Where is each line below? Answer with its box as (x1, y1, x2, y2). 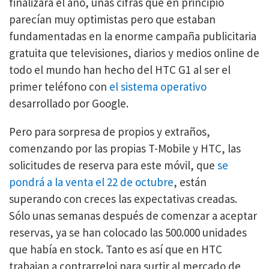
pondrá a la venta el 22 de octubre (9, 175, 174, 189)
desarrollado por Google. (9, 96, 128, 110)
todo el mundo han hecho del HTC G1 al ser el (9, 62, 231, 77)
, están (174, 175, 207, 189)
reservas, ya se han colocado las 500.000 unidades (9, 225, 247, 240)
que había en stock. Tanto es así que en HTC (9, 242, 222, 256)
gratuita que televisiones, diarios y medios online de (9, 46, 259, 60)
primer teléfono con (9, 79, 109, 94)
